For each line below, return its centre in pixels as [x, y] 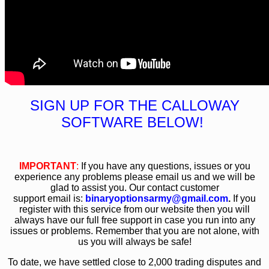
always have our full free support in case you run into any [134, 220]
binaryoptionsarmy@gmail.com [157, 199]
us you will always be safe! [134, 242]
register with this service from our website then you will [134, 210]
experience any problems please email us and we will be [134, 177]
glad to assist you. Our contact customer [134, 188]
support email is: [49, 199]
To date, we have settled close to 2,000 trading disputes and [134, 262]
